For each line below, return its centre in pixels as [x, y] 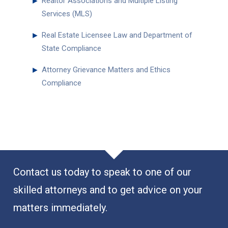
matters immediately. [60, 207]
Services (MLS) [67, 14]
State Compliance [71, 49]
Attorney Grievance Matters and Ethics [106, 70]
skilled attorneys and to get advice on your [108, 190]
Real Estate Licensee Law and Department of [117, 35]
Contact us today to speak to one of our [102, 172]
